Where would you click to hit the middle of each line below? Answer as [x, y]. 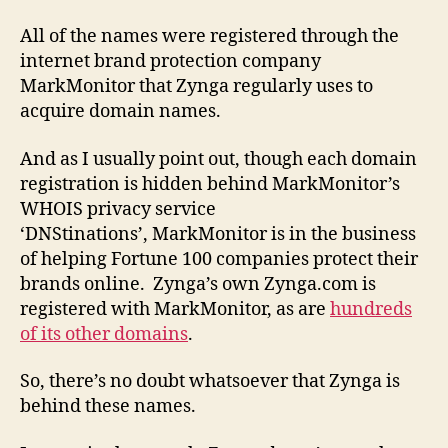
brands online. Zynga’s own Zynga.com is [198, 284]
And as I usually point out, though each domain [218, 159]
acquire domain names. [122, 112]
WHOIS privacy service [118, 209]
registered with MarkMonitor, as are [175, 309]
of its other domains [104, 334]
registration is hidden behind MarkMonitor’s [210, 184]
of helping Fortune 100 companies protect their [219, 259]
